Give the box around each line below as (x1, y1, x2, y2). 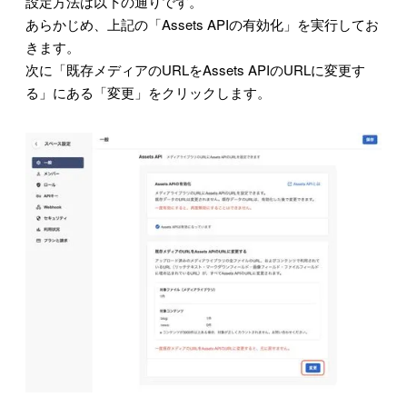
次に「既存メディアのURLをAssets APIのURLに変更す (25, 59, 365, 79)
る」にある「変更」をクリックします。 (25, 82, 271, 102)
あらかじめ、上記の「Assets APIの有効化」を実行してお (25, 14, 379, 34)
